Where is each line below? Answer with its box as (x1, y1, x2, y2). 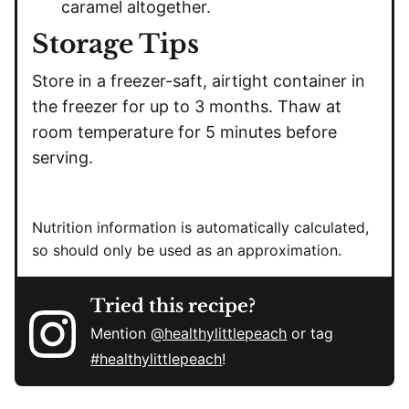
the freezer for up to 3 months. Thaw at (32, 97, 341, 117)
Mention (90, 324, 152, 343)
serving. (32, 148, 98, 168)
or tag (287, 324, 334, 343)
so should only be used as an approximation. (32, 241, 341, 260)
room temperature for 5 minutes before (32, 122, 337, 142)
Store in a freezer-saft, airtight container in (32, 71, 365, 91)
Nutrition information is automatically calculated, (32, 218, 43, 237)
